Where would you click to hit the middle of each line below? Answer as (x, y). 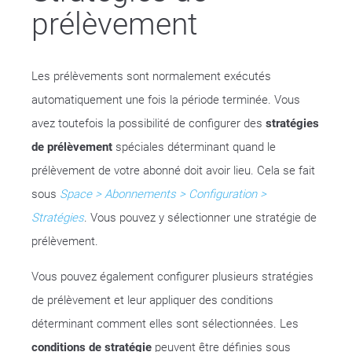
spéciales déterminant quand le (194, 147)
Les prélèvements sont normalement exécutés (151, 76)
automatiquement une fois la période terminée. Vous (166, 100)
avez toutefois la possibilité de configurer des (148, 123)
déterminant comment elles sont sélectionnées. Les (165, 324)
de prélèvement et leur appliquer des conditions (152, 300)
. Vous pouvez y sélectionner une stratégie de (200, 218)
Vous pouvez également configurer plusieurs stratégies (172, 277)
